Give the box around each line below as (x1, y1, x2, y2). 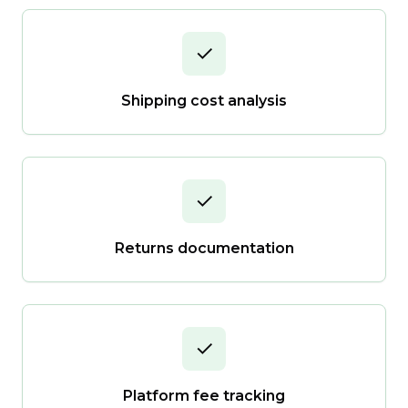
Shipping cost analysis (121, 92, 287, 109)
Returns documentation (114, 240, 294, 257)
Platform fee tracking (123, 387, 285, 404)
